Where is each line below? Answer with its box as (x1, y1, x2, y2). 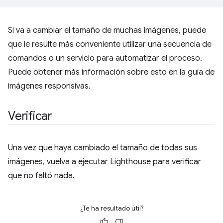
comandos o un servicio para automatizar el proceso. (8, 53, 202, 63)
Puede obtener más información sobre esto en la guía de (8, 67, 215, 77)
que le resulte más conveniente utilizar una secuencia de (8, 39, 212, 49)
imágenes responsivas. (8, 81, 91, 91)
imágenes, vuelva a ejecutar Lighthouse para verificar (8, 157, 201, 167)
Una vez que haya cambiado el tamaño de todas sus (8, 143, 197, 153)
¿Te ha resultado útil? (80, 204, 143, 213)
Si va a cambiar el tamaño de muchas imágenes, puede (8, 25, 206, 35)
